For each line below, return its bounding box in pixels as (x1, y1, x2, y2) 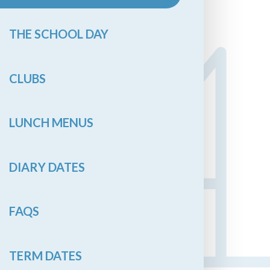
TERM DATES (9, 248, 82, 263)
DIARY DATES (9, 159, 85, 174)
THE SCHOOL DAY (9, 26, 108, 41)
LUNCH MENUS (9, 115, 93, 130)
